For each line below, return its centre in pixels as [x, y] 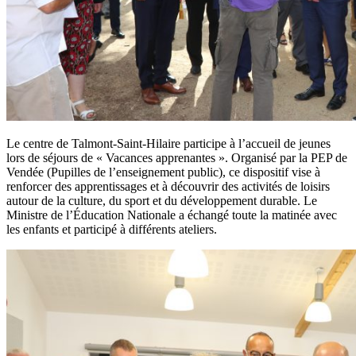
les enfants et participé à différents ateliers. [112, 230]
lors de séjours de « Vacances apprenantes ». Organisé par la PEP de [177, 158]
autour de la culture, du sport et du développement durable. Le [162, 201]
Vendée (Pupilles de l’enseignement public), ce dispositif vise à [163, 172]
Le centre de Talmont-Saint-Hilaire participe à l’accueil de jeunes [168, 144]
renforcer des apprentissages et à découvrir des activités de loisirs [168, 187]
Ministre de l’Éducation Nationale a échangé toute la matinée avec [172, 215]
